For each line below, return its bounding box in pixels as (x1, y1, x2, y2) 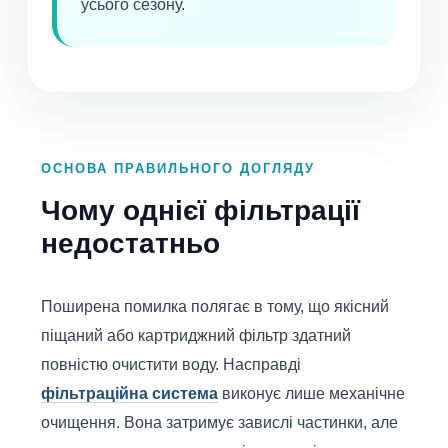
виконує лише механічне (218, 385, 405, 403)
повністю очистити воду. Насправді (41, 356, 301, 374)
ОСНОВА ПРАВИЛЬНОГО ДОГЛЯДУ (41, 161, 315, 177)
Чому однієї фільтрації (41, 195, 360, 227)
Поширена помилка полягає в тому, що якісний (41, 298, 389, 316)
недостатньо (41, 228, 220, 260)
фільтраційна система (41, 385, 218, 403)
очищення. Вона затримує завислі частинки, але (41, 414, 398, 432)
